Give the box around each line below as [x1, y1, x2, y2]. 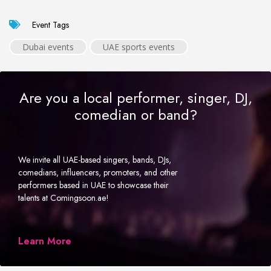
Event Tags [30, 18, 69, 31]
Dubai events [22, 41, 74, 53]
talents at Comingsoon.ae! [18, 191, 109, 204]
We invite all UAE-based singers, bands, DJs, [18, 153, 171, 166]
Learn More [18, 233, 71, 248]
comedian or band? [74, 103, 197, 125]
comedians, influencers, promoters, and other [18, 166, 178, 178]
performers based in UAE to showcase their [18, 178, 169, 191]
